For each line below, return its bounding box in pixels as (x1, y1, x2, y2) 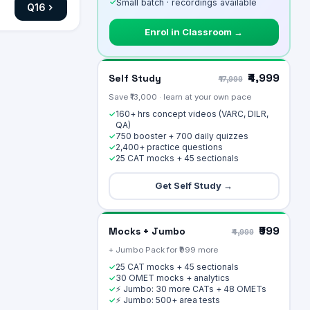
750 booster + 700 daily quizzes (115, 130, 248, 141)
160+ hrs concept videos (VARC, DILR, (115, 108, 268, 119)
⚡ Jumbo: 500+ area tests (115, 294, 220, 305)
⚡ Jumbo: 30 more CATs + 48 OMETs (115, 283, 266, 294)
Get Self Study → (155, 180, 232, 191)
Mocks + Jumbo (108, 224, 185, 237)
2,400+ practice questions (115, 141, 223, 152)
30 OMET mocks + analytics (115, 272, 230, 283)
